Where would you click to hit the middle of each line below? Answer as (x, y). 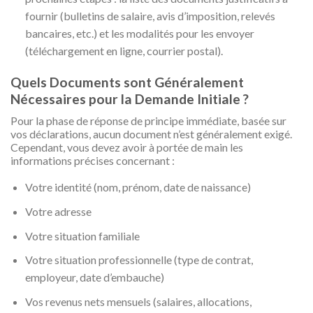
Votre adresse (58, 211)
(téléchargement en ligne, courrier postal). (124, 50)
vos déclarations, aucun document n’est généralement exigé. (151, 134)
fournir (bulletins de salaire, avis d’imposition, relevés (150, 15)
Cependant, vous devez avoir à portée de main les (127, 147)
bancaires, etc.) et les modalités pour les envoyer (139, 33)
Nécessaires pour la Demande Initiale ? (130, 99)
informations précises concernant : (93, 161)
